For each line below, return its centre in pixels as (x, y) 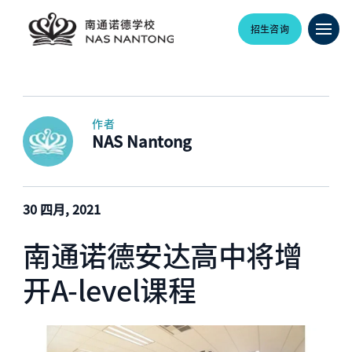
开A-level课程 (110, 289)
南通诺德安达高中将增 (163, 255)
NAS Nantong (142, 141)
